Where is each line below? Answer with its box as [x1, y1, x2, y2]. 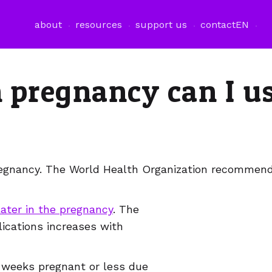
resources [75, 18, 122, 30]
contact [200, 18, 236, 30]
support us [135, 18, 187, 30]
